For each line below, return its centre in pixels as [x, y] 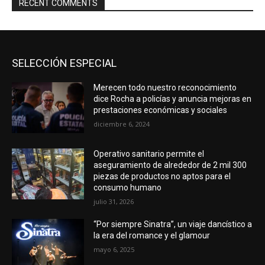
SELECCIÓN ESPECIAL [64, 63]
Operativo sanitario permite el [149, 153]
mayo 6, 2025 [114, 249]
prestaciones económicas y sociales [161, 110]
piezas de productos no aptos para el [162, 176]
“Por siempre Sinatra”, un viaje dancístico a [173, 224]
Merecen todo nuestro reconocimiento [165, 88]
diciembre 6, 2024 [122, 124]
